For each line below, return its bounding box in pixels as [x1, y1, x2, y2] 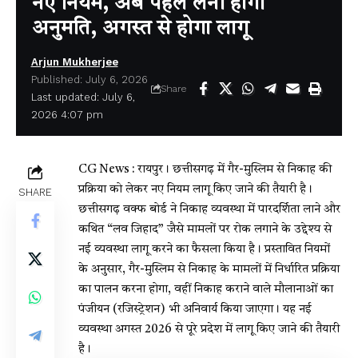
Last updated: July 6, [30, 90, 135, 103]
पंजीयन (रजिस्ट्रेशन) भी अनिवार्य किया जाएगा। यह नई [78, 303, 312, 316]
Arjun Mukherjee [30, 55, 118, 68]
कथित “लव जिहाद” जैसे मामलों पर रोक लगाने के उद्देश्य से [78, 223, 332, 236]
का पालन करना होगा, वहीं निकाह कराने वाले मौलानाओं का [78, 283, 333, 296]
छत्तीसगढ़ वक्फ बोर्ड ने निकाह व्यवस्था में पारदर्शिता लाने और [78, 203, 340, 216]
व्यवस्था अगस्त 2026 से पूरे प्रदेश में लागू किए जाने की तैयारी [78, 323, 340, 336]
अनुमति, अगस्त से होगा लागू [32, 18, 249, 39]
